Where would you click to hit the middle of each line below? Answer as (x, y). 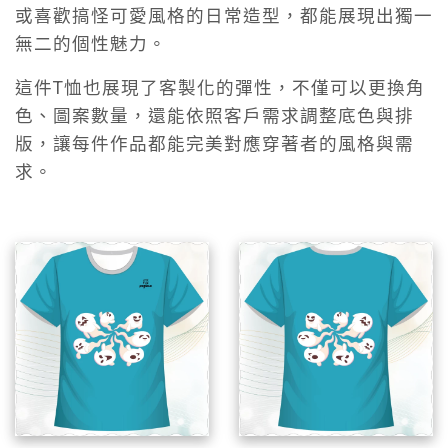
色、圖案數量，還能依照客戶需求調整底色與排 (214, 116)
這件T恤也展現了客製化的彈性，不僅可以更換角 (220, 88)
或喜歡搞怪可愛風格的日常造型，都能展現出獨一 (224, 16)
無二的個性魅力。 (91, 44)
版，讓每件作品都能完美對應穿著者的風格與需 (214, 144)
